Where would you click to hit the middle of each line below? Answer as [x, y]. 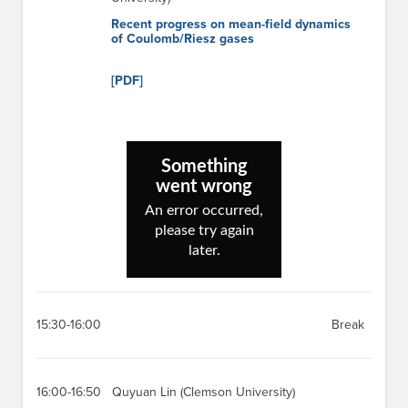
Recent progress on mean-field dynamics [231, 25]
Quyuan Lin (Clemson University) [204, 392]
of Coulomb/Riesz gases [183, 39]
